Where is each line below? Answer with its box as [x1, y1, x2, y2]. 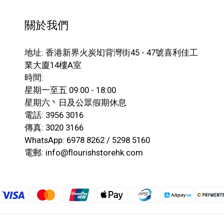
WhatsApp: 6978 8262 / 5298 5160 [24, 135, 150, 145]
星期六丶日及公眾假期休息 [24, 97, 126, 107]
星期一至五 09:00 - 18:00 [24, 85, 116, 95]
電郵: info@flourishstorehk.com [24, 147, 143, 157]
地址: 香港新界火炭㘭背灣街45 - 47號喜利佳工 [24, 47, 198, 57]
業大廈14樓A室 [24, 60, 81, 70]
